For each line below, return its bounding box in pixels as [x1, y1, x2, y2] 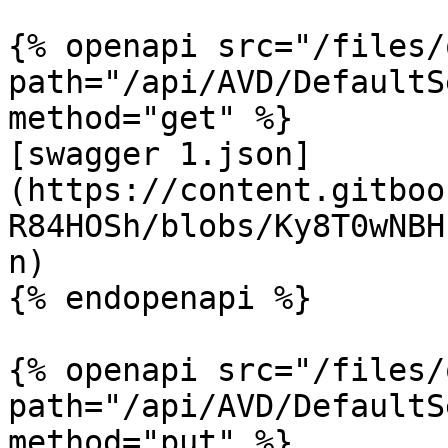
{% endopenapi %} [8, 280, 312, 316]
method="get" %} [8, 100, 293, 136]
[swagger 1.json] [8, 136, 312, 172]
